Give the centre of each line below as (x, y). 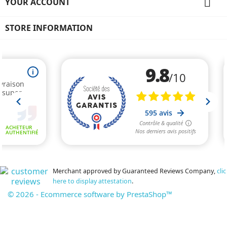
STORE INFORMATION (49, 28)
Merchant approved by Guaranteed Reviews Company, (135, 171)
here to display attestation (92, 181)
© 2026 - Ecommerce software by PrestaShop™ (90, 194)
